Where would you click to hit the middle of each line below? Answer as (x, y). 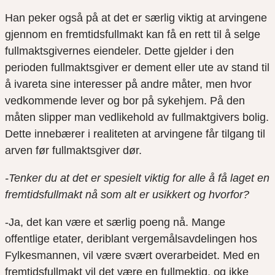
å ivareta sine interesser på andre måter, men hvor (128, 84)
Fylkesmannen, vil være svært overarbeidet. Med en (132, 255)
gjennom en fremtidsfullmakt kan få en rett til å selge (133, 34)
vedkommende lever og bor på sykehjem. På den (125, 100)
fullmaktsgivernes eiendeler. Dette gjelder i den (119, 51)
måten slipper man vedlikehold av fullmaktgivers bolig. (137, 117)
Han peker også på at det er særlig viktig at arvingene (136, 17)
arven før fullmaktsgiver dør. (73, 150)
